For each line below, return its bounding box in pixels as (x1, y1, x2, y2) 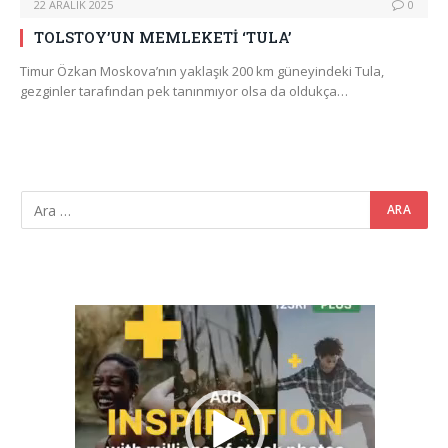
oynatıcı (73, 323, 121, 342)
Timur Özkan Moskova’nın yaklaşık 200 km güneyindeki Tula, (20, 62, 384, 81)
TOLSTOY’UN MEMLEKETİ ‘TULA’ (34, 27, 291, 48)
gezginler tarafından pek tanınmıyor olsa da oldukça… (20, 82, 348, 101)
